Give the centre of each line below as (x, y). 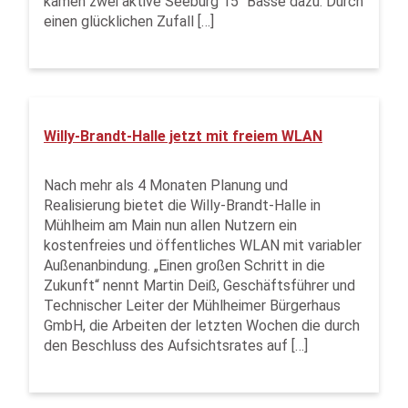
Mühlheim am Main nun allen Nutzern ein (170, 225)
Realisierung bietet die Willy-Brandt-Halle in (182, 205)
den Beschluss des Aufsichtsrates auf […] (176, 346)
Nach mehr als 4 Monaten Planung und (166, 185)
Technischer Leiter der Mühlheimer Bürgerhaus (192, 306)
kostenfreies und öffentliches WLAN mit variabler (203, 245)
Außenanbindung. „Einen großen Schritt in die (184, 265)
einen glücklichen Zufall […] (129, 21)
